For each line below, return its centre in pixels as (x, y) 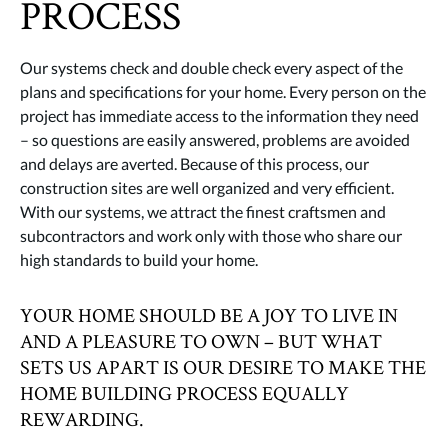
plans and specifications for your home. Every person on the (223, 91)
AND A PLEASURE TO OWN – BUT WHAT (201, 340)
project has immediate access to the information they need (219, 115)
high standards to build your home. (139, 259)
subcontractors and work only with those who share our (211, 235)
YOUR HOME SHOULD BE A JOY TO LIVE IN (209, 314)
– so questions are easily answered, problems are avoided (215, 139)
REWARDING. (82, 418)
